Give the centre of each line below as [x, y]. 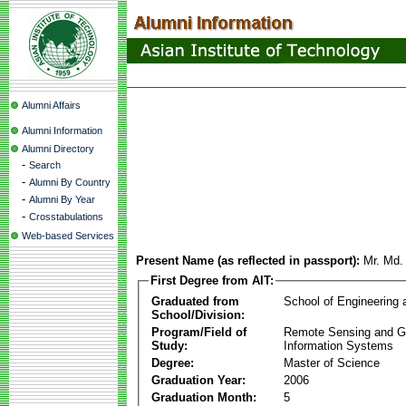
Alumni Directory [58, 149]
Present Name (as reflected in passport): [248, 261]
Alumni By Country [70, 182]
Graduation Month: [204, 397]
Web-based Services [68, 236]
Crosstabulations [66, 217]
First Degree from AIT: [212, 280]
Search [45, 165]
